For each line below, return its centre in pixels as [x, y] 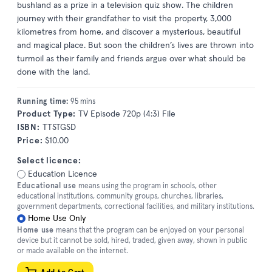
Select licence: [49, 160]
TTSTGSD [58, 127]
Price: [30, 141]
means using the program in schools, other [146, 185]
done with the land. [53, 72]
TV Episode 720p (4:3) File [126, 114]
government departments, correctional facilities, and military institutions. [136, 206]
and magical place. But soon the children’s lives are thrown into [135, 45]
